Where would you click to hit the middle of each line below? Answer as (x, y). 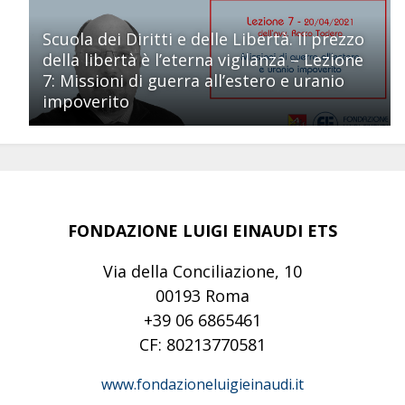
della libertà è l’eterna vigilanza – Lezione (202, 59)
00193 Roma (202, 295)
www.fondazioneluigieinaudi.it (202, 384)
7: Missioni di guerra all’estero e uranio (193, 80)
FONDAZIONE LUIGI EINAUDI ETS (202, 230)
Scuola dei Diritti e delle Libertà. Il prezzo (203, 38)
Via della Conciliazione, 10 (202, 271)
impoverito (85, 101)
